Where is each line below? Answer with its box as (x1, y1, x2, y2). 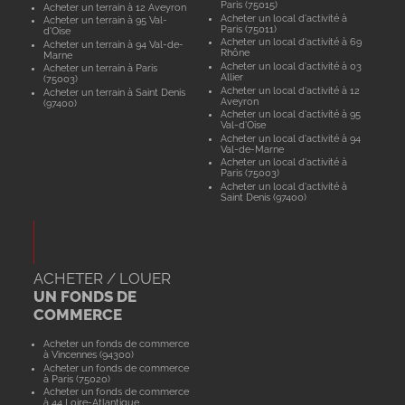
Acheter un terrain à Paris (42, 62, 157, 74)
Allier (221, 71, 244, 82)
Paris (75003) (221, 167, 280, 179)
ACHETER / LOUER (33, 269, 172, 288)
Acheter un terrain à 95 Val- (42, 14, 167, 26)
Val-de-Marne (221, 143, 285, 155)
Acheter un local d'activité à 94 (221, 132, 362, 144)
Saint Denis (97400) (221, 192, 307, 203)
